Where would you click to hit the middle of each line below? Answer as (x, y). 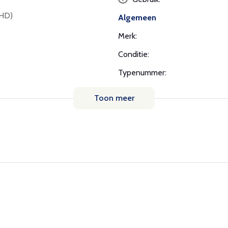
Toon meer (114, 98)
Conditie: (134, 54)
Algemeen (137, 17)
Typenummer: (142, 72)
